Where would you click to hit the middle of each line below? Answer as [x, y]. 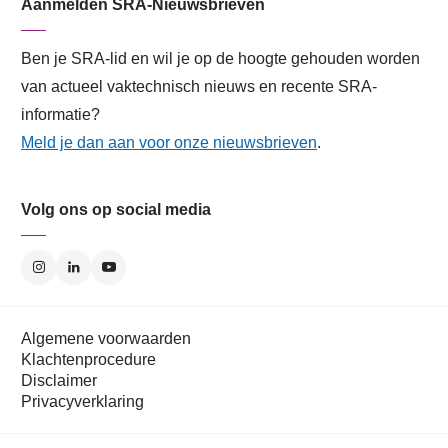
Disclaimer [59, 380]
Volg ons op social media [116, 209]
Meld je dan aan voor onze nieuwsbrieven [169, 142]
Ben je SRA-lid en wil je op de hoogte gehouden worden [220, 58]
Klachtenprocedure [88, 359]
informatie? [60, 114]
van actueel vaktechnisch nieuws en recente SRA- [199, 86]
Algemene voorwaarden [106, 338]
